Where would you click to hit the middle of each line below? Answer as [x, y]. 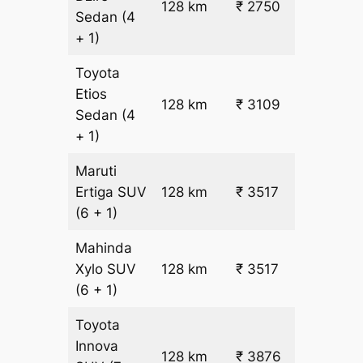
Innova [97, 346]
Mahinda [104, 248]
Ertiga [97, 192]
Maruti [96, 171]
